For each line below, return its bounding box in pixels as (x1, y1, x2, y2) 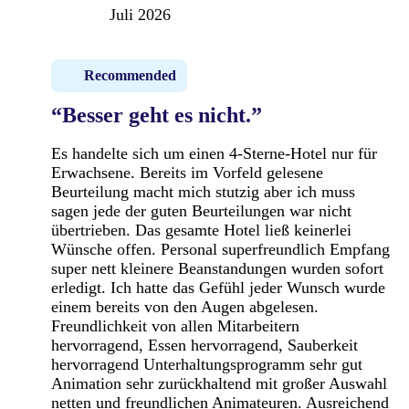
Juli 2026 (110, 5, 171, 24)
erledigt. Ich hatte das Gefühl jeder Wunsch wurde (51, 278, 385, 297)
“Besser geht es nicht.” (51, 102, 262, 127)
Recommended (84, 67, 176, 83)
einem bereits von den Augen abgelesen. (51, 297, 319, 316)
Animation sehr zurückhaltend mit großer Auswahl (51, 373, 387, 393)
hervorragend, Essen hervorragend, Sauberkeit (51, 335, 358, 354)
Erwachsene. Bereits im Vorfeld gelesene (51, 163, 323, 182)
